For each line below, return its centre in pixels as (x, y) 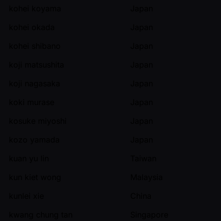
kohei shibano (35, 46)
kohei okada (32, 27)
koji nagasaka (35, 83)
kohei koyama (35, 8)
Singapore (149, 214)
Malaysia (147, 177)
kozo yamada (34, 139)
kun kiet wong (35, 177)
